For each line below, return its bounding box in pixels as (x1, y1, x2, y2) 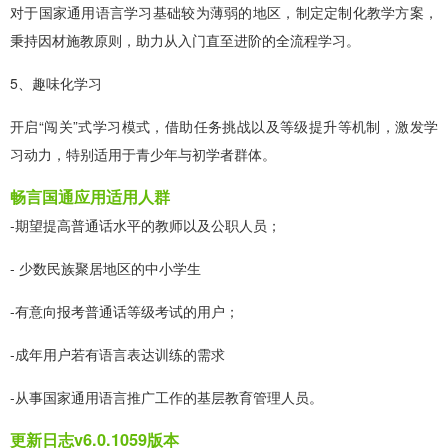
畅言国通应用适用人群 (10, 184, 170, 208)
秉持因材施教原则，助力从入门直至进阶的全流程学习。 (10, 29, 360, 50)
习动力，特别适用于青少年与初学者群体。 (10, 143, 276, 164)
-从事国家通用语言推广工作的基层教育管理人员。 (10, 386, 323, 407)
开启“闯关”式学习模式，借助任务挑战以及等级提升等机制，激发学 (10, 115, 438, 136)
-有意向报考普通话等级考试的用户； (10, 300, 239, 321)
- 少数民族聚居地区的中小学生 (10, 257, 201, 278)
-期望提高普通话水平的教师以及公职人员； (10, 214, 281, 235)
